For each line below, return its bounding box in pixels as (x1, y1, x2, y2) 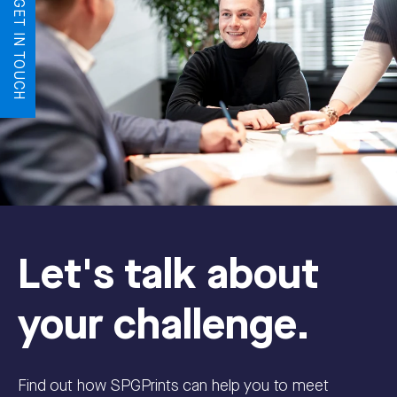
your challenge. (18, 300, 310, 352)
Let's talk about (18, 250, 319, 301)
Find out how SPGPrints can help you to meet (18, 376, 329, 395)
